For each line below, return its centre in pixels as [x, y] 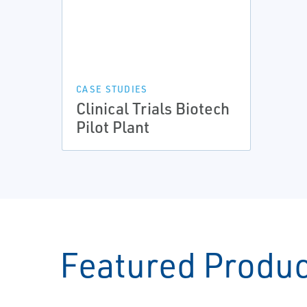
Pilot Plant [113, 127]
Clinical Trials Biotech [153, 108]
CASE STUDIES [112, 89]
